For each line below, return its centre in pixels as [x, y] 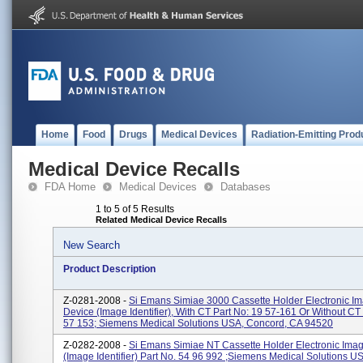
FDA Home [70, 187]
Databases [246, 187]
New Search [92, 245]
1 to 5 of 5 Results [135, 209]
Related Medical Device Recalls [161, 220]
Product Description [109, 269]
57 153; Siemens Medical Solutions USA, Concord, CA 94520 [198, 323]
